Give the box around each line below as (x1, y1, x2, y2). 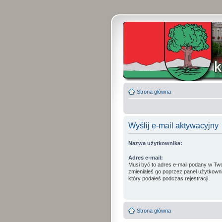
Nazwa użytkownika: (128, 140, 182, 146)
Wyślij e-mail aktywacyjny (128, 121, 219, 130)
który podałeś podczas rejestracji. (128, 175, 210, 181)
